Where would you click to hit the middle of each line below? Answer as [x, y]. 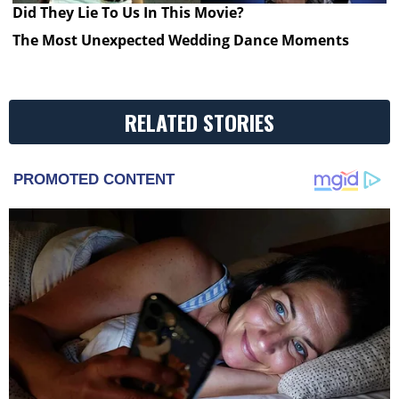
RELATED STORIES [199, 122]
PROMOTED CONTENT [94, 180]
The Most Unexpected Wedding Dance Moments [181, 41]
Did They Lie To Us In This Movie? [129, 12]
